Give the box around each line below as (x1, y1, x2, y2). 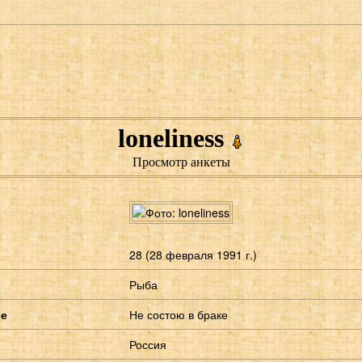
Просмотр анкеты (132, 155, 230, 169)
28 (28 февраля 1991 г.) (129, 246, 257, 263)
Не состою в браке (129, 305, 228, 322)
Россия (129, 335, 166, 352)
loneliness (117, 124, 230, 153)
